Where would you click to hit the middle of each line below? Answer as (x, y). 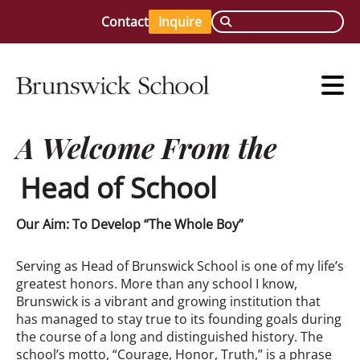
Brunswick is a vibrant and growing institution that (168, 301)
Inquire (180, 22)
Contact (125, 22)
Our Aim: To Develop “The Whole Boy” (130, 224)
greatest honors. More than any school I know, (157, 284)
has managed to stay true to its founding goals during (179, 319)
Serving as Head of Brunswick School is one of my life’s (180, 266)
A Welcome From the (146, 146)
